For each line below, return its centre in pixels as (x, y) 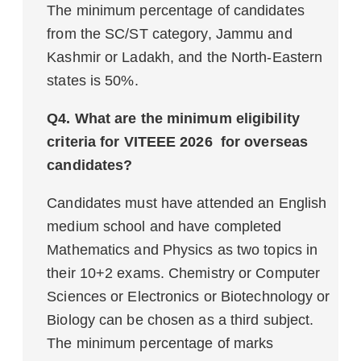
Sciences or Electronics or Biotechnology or (189, 297)
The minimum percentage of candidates (176, 10)
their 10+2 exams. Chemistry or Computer (184, 273)
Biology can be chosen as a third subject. (180, 320)
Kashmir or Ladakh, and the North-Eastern (185, 57)
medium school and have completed (164, 226)
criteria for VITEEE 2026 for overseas (178, 142)
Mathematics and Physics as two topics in (183, 250)
